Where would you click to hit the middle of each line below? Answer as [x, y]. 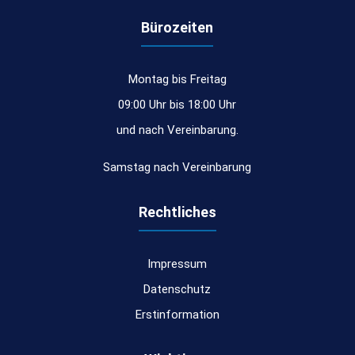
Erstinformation [177, 315]
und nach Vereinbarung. [177, 130]
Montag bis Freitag [177, 80]
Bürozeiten [177, 28]
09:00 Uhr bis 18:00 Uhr [177, 105]
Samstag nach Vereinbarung [177, 168]
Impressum [177, 264]
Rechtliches [177, 212]
